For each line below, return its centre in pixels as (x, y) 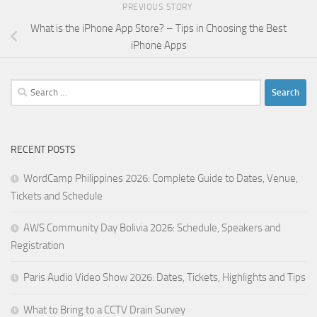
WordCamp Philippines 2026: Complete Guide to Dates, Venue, (161, 178)
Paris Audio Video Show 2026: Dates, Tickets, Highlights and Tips (165, 277)
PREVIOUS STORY (158, 7)
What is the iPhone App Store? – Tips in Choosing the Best (158, 28)
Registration (38, 245)
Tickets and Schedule (57, 196)
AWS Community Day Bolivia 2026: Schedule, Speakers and (152, 227)
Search (25, 87)
